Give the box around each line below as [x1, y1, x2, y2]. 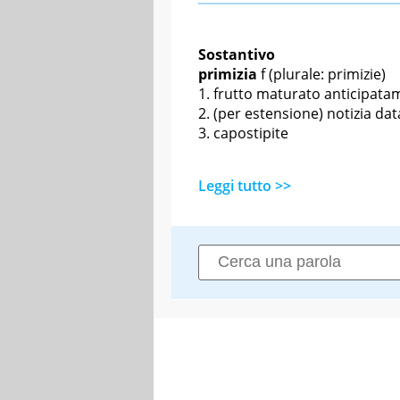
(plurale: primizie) [265, 63, 386, 84]
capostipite [213, 122, 288, 143]
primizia [198, 63, 257, 84]
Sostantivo [198, 44, 275, 64]
